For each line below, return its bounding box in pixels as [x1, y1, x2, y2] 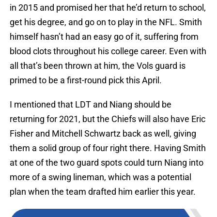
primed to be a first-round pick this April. [10, 75, 162, 86]
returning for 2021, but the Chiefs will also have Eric [10, 114, 205, 124]
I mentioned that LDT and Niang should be [10, 99, 171, 110]
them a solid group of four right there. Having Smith [10, 143, 206, 154]
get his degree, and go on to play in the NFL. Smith [10, 17, 202, 28]
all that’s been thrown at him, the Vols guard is [10, 61, 186, 71]
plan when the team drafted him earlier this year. [10, 186, 196, 197]
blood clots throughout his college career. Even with [10, 46, 206, 57]
